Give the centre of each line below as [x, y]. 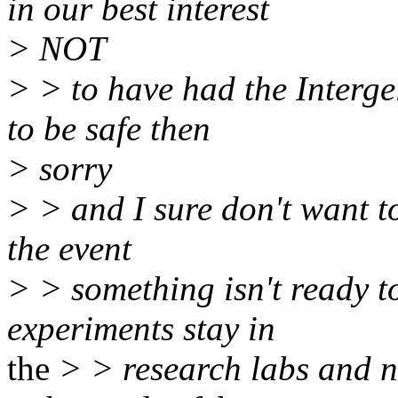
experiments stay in [141, 328]
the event [69, 248]
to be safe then [109, 128]
